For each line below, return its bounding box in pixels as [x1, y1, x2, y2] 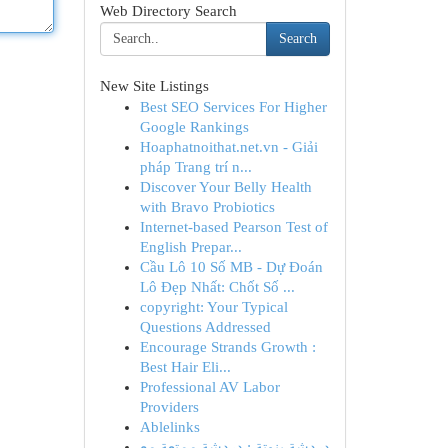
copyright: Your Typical [139, 299, 288, 315]
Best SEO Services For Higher [139, 99, 327, 115]
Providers [139, 399, 199, 415]
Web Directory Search [99, 3, 237, 19]
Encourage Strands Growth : [139, 339, 316, 355]
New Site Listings [99, 78, 209, 94]
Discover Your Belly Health [139, 179, 312, 195]
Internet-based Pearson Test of [139, 219, 328, 235]
